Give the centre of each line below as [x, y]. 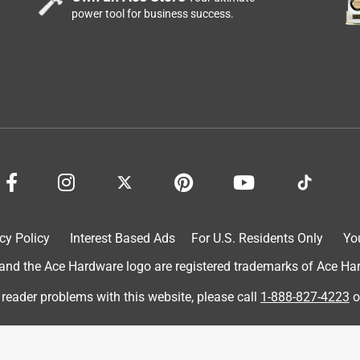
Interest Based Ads [122, 238]
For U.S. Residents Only [257, 238]
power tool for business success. [153, 13]
